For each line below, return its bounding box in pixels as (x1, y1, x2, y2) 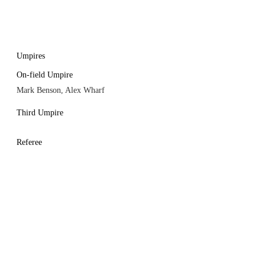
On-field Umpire (17, 70, 73, 79)
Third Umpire (17, 108, 63, 117)
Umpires (17, 51, 45, 60)
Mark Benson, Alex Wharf (17, 86, 105, 95)
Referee (17, 138, 42, 147)
